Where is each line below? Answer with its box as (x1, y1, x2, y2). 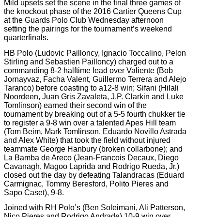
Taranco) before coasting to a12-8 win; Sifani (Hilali (4, 83, 179, 92)
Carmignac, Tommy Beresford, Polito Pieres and (4, 179, 169, 188)
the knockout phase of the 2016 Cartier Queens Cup (4, 7, 182, 16)
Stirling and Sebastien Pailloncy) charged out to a (4, 57, 173, 66)
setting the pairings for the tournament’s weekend (4, 25, 172, 33)
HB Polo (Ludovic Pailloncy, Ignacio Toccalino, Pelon (4, 48, 186, 57)
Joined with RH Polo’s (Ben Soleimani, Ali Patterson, (4, 203, 185, 212)
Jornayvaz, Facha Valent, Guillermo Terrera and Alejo (4, 75, 186, 83)
